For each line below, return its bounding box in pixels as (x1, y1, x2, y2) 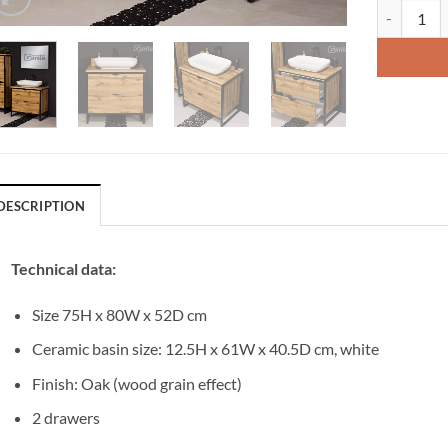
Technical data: (11, 258, 116, 278)
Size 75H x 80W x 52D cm (31, 304, 207, 324)
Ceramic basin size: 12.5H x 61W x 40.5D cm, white (31, 339, 379, 359)
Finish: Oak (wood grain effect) (31, 373, 242, 393)
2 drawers (31, 408, 100, 428)
